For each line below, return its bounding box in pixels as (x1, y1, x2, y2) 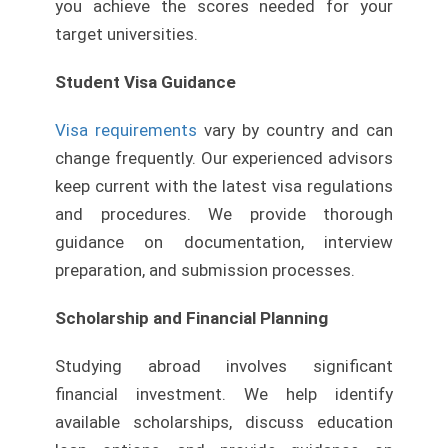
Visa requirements (55, 120, 197, 141)
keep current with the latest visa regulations (55, 176, 393, 197)
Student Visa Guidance (55, 72, 236, 93)
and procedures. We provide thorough (55, 204, 393, 225)
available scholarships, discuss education (55, 412, 393, 433)
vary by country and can (197, 120, 393, 141)
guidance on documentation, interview (55, 232, 393, 253)
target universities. (55, 24, 198, 45)
